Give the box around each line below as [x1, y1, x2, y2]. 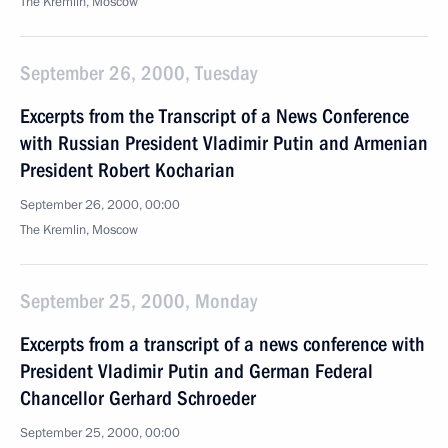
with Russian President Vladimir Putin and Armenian [20, 131, 428, 155]
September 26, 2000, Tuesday [20, 61, 257, 85]
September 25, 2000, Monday [20, 289, 257, 313]
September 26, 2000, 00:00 [20, 196, 180, 214]
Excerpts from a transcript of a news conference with [20, 332, 425, 356]
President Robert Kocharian [20, 158, 235, 182]
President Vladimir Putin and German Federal [20, 359, 373, 383]
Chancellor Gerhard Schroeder [20, 386, 256, 410]
